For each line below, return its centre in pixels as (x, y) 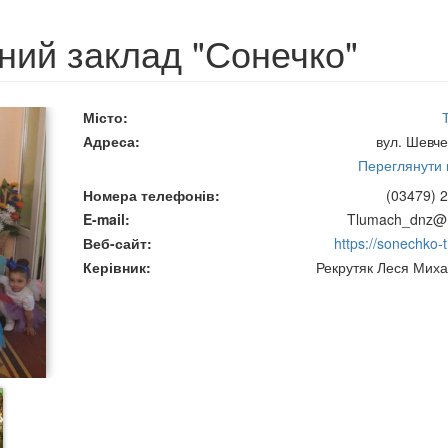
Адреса (108, 141)
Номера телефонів (148, 195)
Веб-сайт (114, 243)
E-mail (103, 219)
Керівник (114, 267)
